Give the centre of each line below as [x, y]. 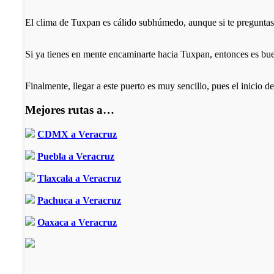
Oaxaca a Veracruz [77, 223]
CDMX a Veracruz [77, 135]
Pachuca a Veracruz [80, 201]
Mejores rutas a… [70, 109]
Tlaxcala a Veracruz [80, 179]
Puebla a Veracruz [76, 157]
